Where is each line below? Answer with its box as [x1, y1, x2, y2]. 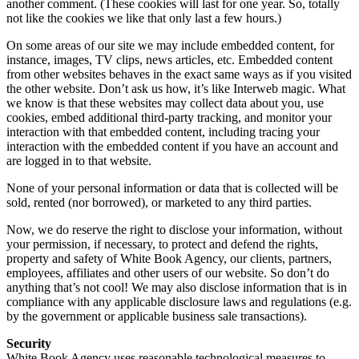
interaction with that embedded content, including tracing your [6, 125, 320, 139]
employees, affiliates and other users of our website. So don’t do [6, 266, 329, 280]
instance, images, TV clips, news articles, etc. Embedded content [6, 53, 333, 67]
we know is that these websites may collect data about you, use [6, 96, 324, 111]
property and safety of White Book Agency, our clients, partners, [6, 252, 332, 266]
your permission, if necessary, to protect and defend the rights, [6, 237, 318, 252]
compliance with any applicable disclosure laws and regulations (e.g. [6, 295, 352, 309]
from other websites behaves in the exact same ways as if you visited [6, 67, 352, 82]
